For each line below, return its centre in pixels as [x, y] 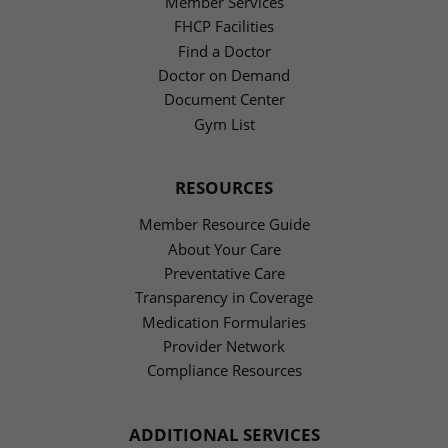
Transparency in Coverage [224, 297]
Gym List [224, 123]
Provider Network [224, 346]
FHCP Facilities [224, 26]
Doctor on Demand [224, 75]
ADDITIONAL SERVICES [224, 433]
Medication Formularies [224, 321]
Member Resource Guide [224, 224]
